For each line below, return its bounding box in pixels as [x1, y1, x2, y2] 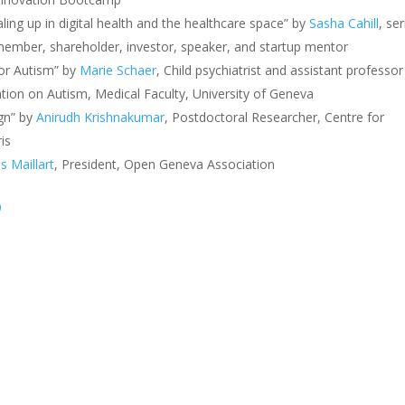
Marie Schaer [80, 61, 157, 79]
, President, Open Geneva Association [54, 155, 279, 173]
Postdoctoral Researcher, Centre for [172, 108, 385, 126]
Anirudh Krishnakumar [36, 108, 165, 126]
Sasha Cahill [309, 14, 380, 32]
